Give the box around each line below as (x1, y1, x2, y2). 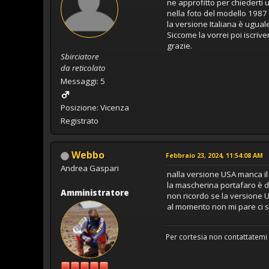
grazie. (167, 40, 192, 51)
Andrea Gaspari (61, 162, 119, 174)
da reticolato (61, 62, 106, 73)
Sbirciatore (61, 50, 99, 62)
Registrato (61, 115, 98, 126)
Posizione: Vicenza (61, 101, 129, 113)
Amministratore (61, 187, 129, 198)
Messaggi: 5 (61, 75, 105, 86)
